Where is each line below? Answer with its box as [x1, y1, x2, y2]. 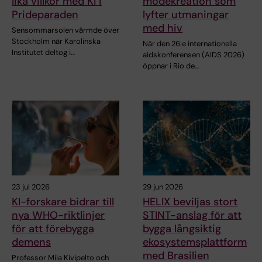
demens [12, 235, 51, 250]
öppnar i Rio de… [143, 60, 199, 71]
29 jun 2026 [143, 182, 183, 192]
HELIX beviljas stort [143, 195, 237, 209]
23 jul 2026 [12, 182, 50, 192]
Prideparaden [12, 7, 78, 22]
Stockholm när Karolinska [12, 36, 101, 46]
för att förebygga [12, 222, 94, 236]
